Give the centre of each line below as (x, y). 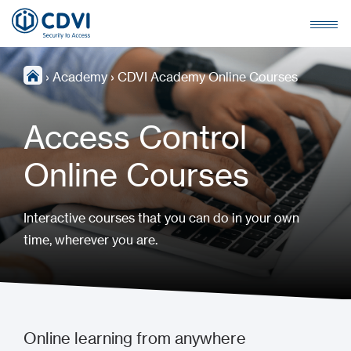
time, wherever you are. (90, 240)
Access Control (135, 138)
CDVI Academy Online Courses (208, 77)
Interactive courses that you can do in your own (161, 218)
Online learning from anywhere (135, 338)
